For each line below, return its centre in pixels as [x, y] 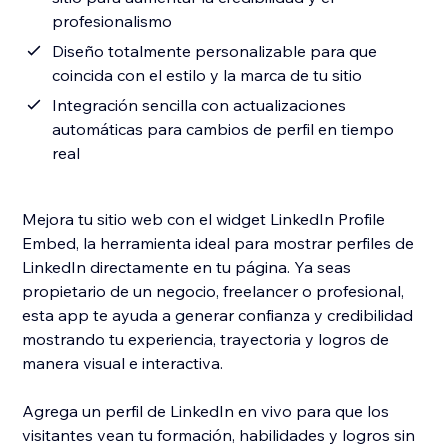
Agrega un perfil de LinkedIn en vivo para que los [206, 411]
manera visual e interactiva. [123, 363]
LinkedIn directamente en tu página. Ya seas [187, 267]
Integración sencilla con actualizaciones [199, 105]
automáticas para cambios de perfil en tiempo [223, 129]
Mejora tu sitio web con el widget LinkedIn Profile [204, 219]
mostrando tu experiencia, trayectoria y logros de [206, 339]
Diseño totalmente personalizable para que [215, 51]
